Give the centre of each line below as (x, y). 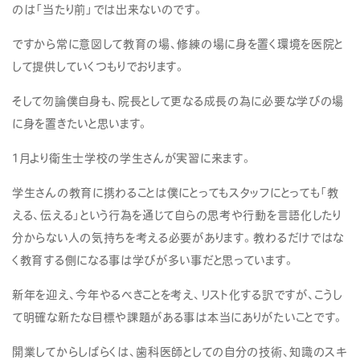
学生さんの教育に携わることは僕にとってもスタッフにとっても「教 (176, 192)
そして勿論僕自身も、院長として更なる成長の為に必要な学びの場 (178, 101)
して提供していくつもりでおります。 (99, 66)
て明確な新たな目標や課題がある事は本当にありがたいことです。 (178, 317)
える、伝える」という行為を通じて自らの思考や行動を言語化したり (177, 215)
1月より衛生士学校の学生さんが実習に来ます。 (133, 158)
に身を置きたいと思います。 (81, 123)
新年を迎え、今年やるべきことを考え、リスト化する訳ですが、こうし (177, 295)
